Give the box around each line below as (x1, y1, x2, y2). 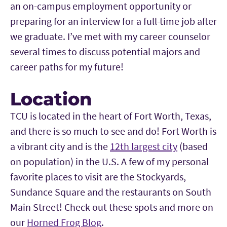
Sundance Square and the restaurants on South (10, 185, 211, 199)
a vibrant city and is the (10, 140, 110, 153)
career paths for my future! (10, 60, 124, 73)
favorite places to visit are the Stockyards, (10, 170, 186, 183)
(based (177, 140, 208, 153)
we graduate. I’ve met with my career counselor (10, 30, 210, 43)
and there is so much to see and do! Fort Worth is (10, 125, 216, 138)
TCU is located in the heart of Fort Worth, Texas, (10, 109, 211, 123)
